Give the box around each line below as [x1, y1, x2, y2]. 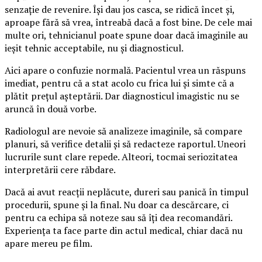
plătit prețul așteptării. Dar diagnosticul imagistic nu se [5, 89, 239, 102]
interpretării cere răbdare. [5, 163, 116, 176]
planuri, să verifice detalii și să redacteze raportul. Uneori [5, 137, 246, 150]
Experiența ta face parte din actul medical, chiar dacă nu [5, 224, 243, 237]
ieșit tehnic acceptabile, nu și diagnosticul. [5, 42, 184, 54]
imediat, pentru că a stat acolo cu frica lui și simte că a [5, 77, 234, 89]
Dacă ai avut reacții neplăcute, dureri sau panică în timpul [5, 185, 249, 198]
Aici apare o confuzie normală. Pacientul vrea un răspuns [5, 64, 246, 77]
